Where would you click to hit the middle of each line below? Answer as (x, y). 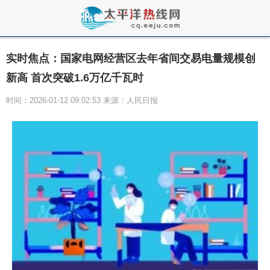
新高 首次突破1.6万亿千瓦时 (75, 78)
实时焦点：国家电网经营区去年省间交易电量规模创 (131, 58)
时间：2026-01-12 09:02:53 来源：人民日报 (82, 100)
